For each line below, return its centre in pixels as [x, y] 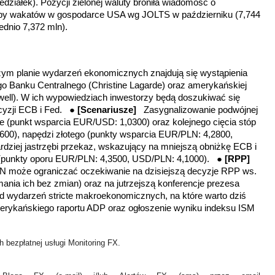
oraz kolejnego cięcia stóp [204, 122]
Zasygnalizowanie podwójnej [201, 110]
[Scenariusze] [110, 110]
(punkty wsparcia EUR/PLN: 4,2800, [160, 134]
